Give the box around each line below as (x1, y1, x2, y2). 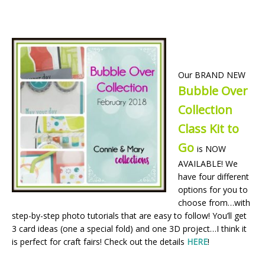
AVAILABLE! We (178, 157, 238, 169)
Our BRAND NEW (178, 69, 245, 80)
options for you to (178, 183, 248, 195)
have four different (178, 170, 249, 182)
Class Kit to (178, 120, 239, 137)
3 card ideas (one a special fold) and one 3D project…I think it (12, 222, 247, 234)
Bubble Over (178, 82, 248, 99)
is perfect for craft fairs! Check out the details (12, 235, 187, 247)
